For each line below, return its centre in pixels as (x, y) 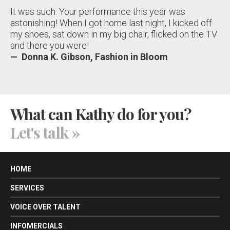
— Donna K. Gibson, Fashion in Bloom (89, 56)
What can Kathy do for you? (101, 114)
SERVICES (27, 188)
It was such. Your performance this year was (98, 11)
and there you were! (50, 45)
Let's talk (39, 132)
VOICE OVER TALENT (45, 207)
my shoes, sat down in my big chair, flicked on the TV (114, 34)
